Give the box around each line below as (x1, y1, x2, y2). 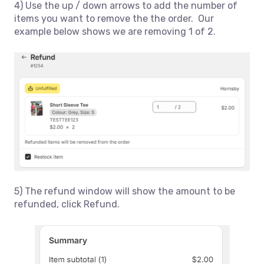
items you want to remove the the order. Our (14, 12, 214, 24)
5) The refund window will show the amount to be (14, 185, 235, 197)
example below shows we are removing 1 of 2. (14, 25, 216, 37)
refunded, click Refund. (14, 198, 120, 210)
